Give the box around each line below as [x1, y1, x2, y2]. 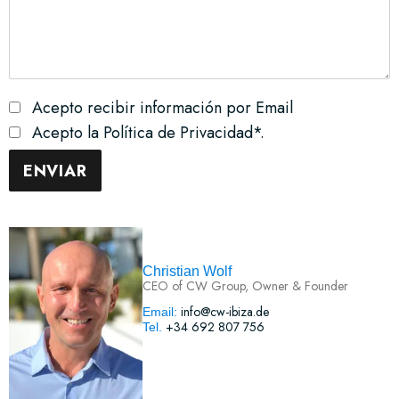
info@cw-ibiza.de [176, 302, 269, 321]
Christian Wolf [142, 263, 232, 279]
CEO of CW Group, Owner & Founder [142, 276, 348, 295]
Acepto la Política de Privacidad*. [31, 120, 265, 144]
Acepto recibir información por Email [31, 95, 293, 119]
